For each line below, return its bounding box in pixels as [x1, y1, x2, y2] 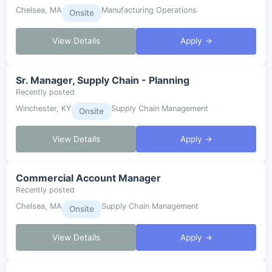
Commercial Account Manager [16, 172, 161, 185]
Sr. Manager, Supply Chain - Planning [16, 73, 189, 86]
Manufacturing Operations [101, 5, 197, 15]
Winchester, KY [16, 103, 72, 113]
